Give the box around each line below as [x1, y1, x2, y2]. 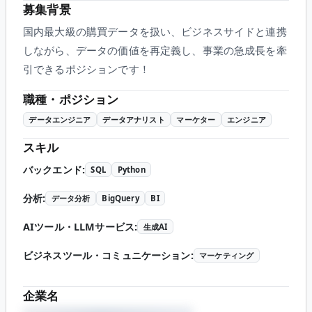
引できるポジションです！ [23, 62, 150, 77]
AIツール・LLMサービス [23, 219, 134, 233]
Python [117, 164, 146, 175]
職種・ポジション [23, 91, 119, 108]
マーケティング [199, 249, 254, 260]
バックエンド [23, 162, 82, 176]
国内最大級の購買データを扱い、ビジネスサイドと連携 [23, 24, 287, 39]
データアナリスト [102, 114, 165, 125]
